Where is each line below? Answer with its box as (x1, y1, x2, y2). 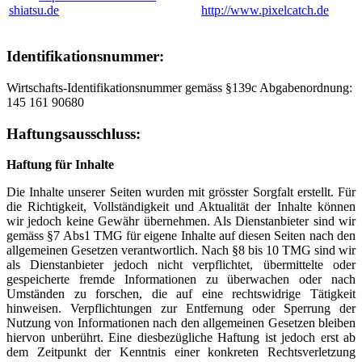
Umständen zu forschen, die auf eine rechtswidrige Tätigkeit (6, 287, 356, 301)
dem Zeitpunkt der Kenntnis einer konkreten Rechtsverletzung (6, 345, 356, 360)
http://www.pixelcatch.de (201, 2, 329, 17)
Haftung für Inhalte (6, 158, 114, 172)
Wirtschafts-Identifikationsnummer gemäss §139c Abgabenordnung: (6, 80, 352, 95)
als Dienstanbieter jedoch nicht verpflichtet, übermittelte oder (6, 258, 356, 272)
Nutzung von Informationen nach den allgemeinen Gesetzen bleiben (6, 316, 356, 330)
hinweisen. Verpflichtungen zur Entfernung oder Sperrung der (6, 301, 356, 316)
